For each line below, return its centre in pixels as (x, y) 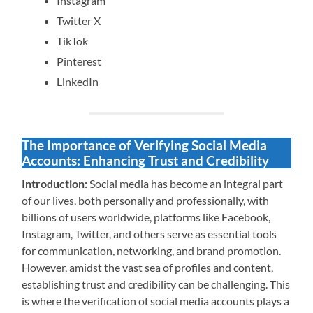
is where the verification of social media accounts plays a (156, 301)
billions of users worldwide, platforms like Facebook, (146, 217)
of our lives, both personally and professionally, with (146, 201)
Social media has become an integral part (187, 184)
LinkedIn (78, 82)
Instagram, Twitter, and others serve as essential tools (150, 234)
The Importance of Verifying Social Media (145, 145)
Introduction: (56, 184)
